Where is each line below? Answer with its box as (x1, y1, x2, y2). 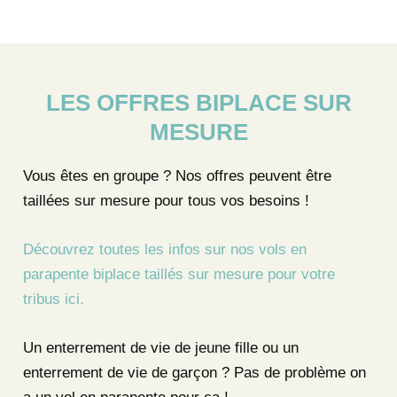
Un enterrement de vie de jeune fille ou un (22, 339, 299, 357)
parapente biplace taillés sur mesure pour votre (22, 265, 335, 283)
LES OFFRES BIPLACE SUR (45, 90, 352, 117)
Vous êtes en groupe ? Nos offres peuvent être (22, 167, 331, 184)
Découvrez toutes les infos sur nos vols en (22, 240, 307, 258)
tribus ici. (22, 290, 84, 307)
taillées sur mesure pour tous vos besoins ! (22, 191, 309, 209)
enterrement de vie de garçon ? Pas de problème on (22, 364, 366, 382)
